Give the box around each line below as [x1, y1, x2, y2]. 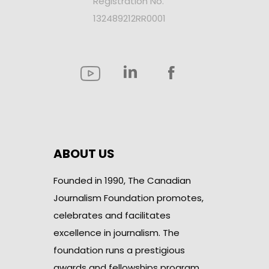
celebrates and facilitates [53, 208, 171, 222]
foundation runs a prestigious [53, 243, 185, 256]
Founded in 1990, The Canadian [53, 174, 191, 187]
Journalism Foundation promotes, [53, 191, 204, 204]
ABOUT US [53, 145, 115, 162]
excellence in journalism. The [53, 226, 180, 239]
